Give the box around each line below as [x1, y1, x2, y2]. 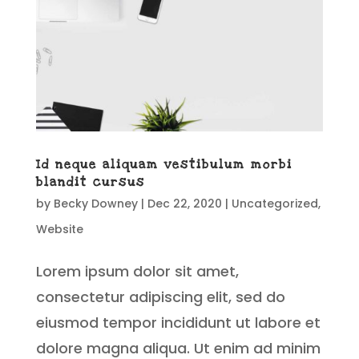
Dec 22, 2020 [147, 196, 222, 212]
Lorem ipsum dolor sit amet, [35, 261, 239, 282]
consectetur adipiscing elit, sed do [35, 287, 285, 308]
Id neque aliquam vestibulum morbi [35, 156, 292, 173]
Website [35, 221, 83, 238]
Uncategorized [231, 196, 318, 212]
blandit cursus [35, 174, 145, 191]
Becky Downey [53, 196, 138, 212]
